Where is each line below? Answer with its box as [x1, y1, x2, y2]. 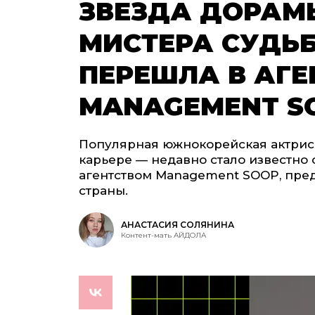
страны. [79, 184, 128, 198]
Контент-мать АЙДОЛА [121, 231, 206, 240]
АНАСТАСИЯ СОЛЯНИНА [121, 219, 234, 230]
